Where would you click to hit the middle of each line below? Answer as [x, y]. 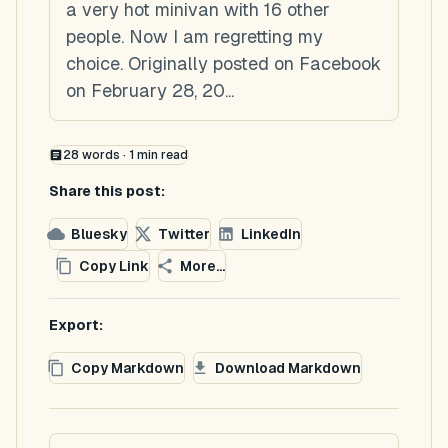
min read [160, 155]
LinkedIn [271, 233]
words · [103, 155]
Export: [76, 325]
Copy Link [114, 265]
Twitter [184, 233]
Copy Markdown [127, 367]
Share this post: [107, 191]
